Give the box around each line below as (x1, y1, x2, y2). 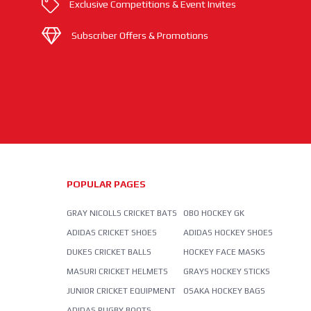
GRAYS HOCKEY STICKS (183, 267, 271, 277)
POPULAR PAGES (66, 178, 146, 190)
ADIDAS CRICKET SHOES (66, 228, 157, 238)
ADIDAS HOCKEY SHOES (183, 228, 274, 238)
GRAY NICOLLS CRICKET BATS (66, 208, 177, 219)
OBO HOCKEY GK (183, 208, 245, 219)
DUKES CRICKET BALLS (66, 247, 151, 258)
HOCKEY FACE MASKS (183, 247, 266, 258)
